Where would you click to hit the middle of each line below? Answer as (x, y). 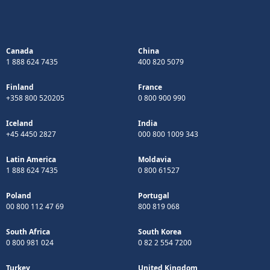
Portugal (154, 195)
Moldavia (155, 159)
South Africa (28, 231)
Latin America (31, 159)
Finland (20, 87)
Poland (19, 195)
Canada (20, 51)
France (150, 87)
